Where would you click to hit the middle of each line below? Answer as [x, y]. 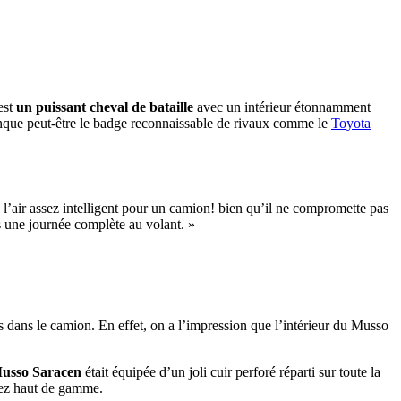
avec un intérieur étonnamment [282, 107]
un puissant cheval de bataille [105, 107]
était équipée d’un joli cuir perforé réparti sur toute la [231, 371]
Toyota [351, 123]
